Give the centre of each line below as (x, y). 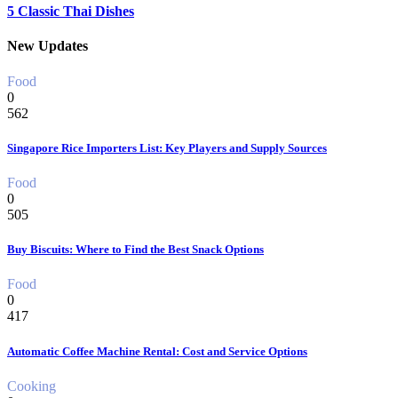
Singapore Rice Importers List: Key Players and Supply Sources (167, 147)
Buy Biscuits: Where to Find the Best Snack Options (135, 250)
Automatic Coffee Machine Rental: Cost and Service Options (157, 351)
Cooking (32, 386)
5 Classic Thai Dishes (71, 12)
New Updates (48, 46)
